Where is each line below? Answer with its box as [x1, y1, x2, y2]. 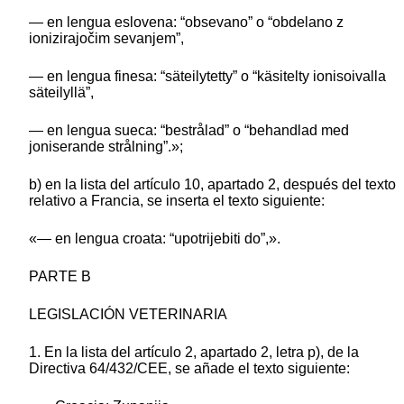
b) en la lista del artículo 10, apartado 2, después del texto [29, 176, 396, 192]
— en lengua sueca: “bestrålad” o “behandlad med [29, 122, 349, 138]
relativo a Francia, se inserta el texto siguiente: [29, 192, 325, 208]
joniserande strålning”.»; [29, 138, 183, 154]
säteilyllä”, [29, 84, 94, 100]
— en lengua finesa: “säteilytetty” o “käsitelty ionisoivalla [29, 68, 386, 84]
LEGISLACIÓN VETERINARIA [29, 306, 227, 322]
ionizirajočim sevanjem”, [29, 30, 184, 46]
